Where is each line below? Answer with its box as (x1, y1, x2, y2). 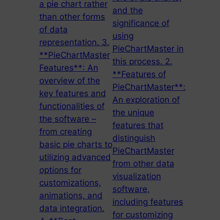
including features (112, 197, 183, 207)
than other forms (39, 12, 105, 22)
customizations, (39, 178, 101, 188)
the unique (112, 108, 154, 118)
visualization (112, 171, 161, 182)
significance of (112, 18, 169, 28)
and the (112, 5, 143, 16)
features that (112, 120, 164, 131)
